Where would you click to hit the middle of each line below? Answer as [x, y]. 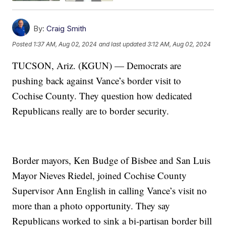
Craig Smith [67, 28]
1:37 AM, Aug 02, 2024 [65, 44]
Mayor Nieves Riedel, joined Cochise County [100, 175]
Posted [23, 44]
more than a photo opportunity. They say [91, 205]
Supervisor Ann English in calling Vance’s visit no [110, 190]
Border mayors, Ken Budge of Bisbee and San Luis [111, 160]
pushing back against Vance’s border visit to [97, 80]
